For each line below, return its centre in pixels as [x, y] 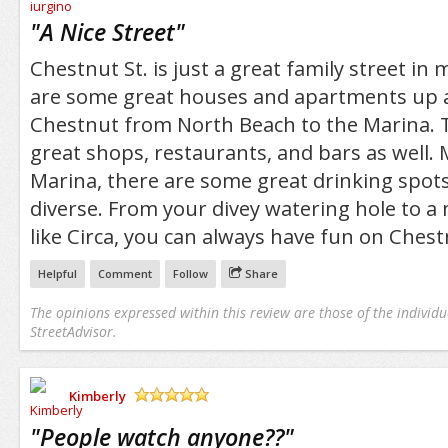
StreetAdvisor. [72, 332]
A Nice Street [107, 32]
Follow [190, 274]
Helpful [57, 274]
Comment [124, 274]
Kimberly [97, 395]
